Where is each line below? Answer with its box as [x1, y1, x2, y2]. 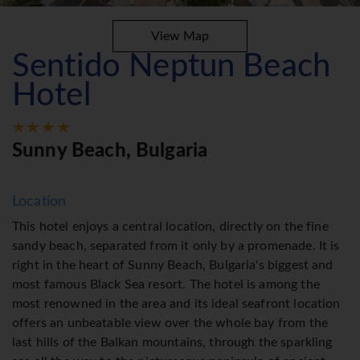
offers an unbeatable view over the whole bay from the [12, 317, 328, 330]
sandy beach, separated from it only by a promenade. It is [12, 239, 340, 253]
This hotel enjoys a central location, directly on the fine [12, 220, 329, 234]
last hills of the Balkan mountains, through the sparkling [12, 336, 333, 350]
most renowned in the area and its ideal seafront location [12, 297, 341, 311]
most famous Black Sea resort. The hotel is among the [12, 278, 320, 292]
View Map [151, 30, 209, 43]
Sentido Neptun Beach [12, 51, 331, 84]
